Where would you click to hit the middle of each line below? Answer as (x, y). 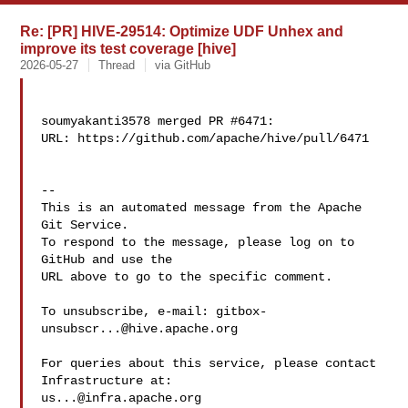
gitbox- (242, 311)
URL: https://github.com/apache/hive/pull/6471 (205, 138)
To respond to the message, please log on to (198, 242)
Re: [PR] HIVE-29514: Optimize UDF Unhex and (182, 31)
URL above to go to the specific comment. (187, 277)
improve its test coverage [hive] (128, 48)
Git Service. (85, 225)
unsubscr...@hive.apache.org (140, 329)
